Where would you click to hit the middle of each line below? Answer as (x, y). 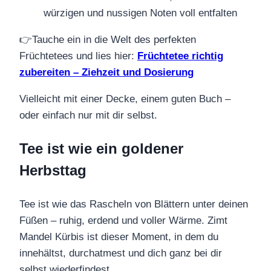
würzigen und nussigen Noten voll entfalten (140, 13)
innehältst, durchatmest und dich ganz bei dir (121, 253)
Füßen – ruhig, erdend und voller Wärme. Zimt (123, 221)
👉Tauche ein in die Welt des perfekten (108, 40)
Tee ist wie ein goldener (101, 149)
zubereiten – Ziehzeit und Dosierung (106, 73)
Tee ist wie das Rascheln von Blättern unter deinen (134, 204)
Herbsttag (53, 171)
